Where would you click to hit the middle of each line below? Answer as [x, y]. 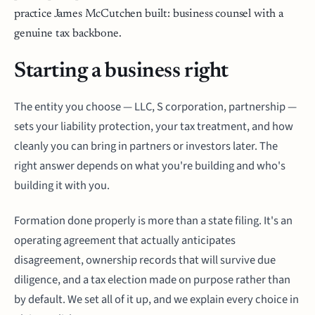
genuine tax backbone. [68, 34]
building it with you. [62, 186]
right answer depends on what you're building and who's [150, 166]
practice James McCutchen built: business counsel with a [149, 14]
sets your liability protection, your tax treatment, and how [154, 127]
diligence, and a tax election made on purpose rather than [152, 280]
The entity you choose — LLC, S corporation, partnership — [155, 107]
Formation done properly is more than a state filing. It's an [153, 221]
